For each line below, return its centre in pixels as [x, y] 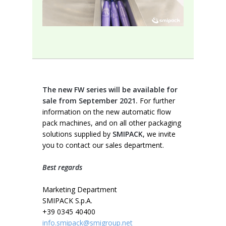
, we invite [159, 134]
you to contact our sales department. [103, 145]
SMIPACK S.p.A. [67, 201]
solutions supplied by [77, 134]
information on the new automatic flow [107, 112]
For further [156, 101]
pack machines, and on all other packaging [112, 123]
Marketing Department [80, 189]
